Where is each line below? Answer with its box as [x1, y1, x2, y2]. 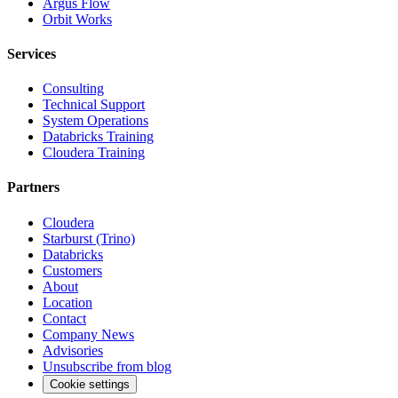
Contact [43, 310, 86, 326]
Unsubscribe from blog [43, 358, 171, 374]
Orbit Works [43, 11, 112, 27]
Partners [7, 179, 60, 195]
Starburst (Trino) [43, 230, 135, 246]
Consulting [43, 81, 104, 97]
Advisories [43, 342, 103, 358]
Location [43, 294, 92, 310]
